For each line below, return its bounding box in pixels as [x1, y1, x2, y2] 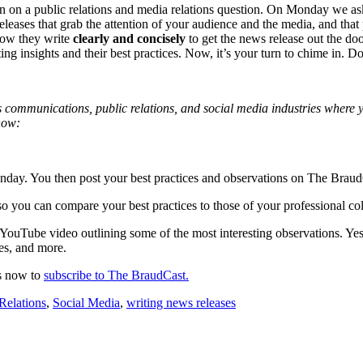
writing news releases [126, 295, 236, 310]
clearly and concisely [73, 31, 186, 45]
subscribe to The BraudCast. [44, 267, 189, 282]
